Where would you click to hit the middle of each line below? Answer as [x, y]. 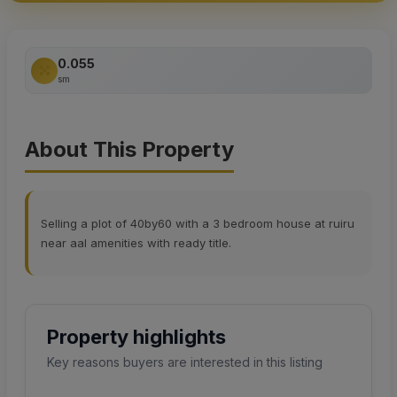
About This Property [129, 150]
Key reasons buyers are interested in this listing [185, 362]
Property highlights [136, 337]
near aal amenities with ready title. [136, 243]
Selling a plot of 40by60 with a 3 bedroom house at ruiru [198, 224]
